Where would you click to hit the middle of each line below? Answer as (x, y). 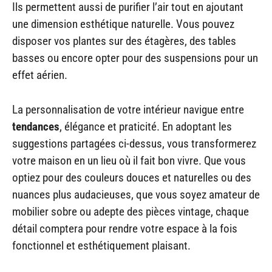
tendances (36, 126)
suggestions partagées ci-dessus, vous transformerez (134, 143)
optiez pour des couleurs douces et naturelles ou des (132, 177)
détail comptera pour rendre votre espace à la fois (125, 228)
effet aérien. (40, 75)
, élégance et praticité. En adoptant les (146, 126)
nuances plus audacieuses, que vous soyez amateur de (136, 194)
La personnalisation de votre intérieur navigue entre (128, 109)
